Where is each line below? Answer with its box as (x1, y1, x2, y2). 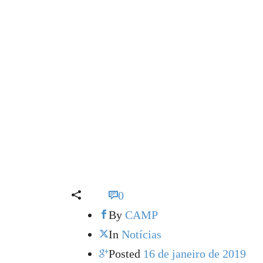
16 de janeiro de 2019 (143, 247, 246, 260)
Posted (109, 247, 140, 260)
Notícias (122, 227, 161, 241)
